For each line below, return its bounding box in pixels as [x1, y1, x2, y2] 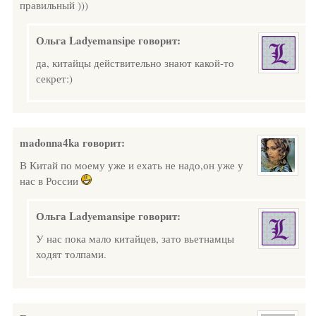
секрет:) [36, 71, 73, 85]
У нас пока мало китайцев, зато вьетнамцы [36, 231, 234, 245]
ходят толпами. [36, 247, 107, 261]
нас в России [20, 174, 81, 188]
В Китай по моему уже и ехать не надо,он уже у [20, 158, 243, 172]
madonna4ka [20, 135, 80, 150]
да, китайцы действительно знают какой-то [36, 56, 234, 70]
